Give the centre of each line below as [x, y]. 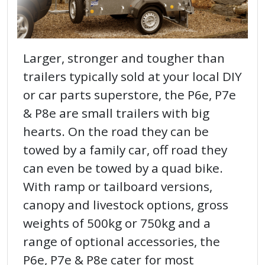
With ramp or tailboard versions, [118, 186]
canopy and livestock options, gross [126, 204]
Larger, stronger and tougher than [124, 58]
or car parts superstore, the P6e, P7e [130, 94]
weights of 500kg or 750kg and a [117, 223]
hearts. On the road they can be [116, 131]
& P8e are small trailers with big [116, 113]
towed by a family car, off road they [125, 149]
